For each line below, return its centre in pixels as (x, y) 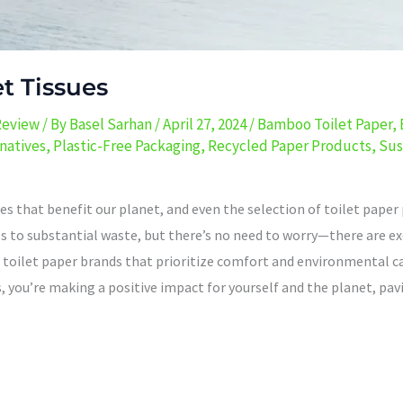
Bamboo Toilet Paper (325, 124)
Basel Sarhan (112, 124)
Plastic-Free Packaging (127, 145)
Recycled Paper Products (290, 145)
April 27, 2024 (206, 124)
